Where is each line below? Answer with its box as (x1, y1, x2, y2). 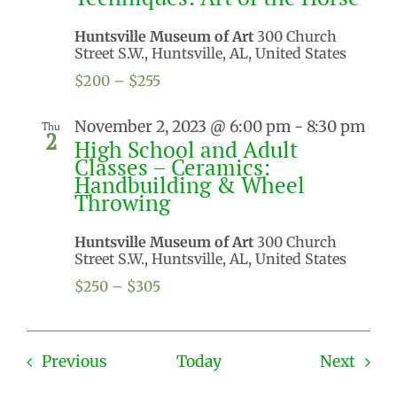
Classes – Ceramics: (74, 152, 270, 183)
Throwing (74, 188, 170, 218)
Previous (41, 352, 107, 372)
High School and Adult (74, 135, 298, 165)
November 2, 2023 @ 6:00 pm (74, 117, 291, 137)
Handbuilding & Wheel (74, 170, 305, 200)
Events (105, 351, 158, 371)
